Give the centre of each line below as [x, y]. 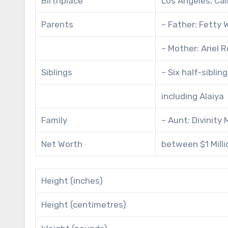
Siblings [57, 72]
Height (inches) [72, 180]
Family [54, 120]
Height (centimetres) [84, 204]
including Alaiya [193, 96]
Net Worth [62, 144]
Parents [58, 24]
